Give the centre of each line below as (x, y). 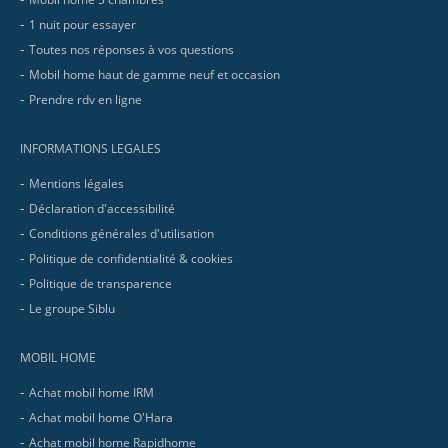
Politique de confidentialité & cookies (131, 259)
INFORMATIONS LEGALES (91, 148)
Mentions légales (77, 184)
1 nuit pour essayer (83, 25)
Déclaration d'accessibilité (102, 209)
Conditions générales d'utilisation (122, 234)
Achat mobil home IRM (92, 393)
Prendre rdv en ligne (86, 100)
